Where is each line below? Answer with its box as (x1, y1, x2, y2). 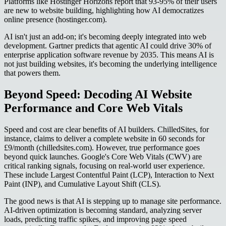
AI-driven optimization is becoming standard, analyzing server (4, 205, 202, 214)
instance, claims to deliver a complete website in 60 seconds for (4, 134, 205, 143)
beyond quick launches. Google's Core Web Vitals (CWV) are (4, 152, 202, 161)
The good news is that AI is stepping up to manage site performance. (4, 196, 221, 205)
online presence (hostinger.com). (4, 15, 107, 24)
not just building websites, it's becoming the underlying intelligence (4, 59, 217, 68)
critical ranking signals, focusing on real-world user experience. (4, 161, 205, 170)
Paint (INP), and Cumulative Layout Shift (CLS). (4, 179, 161, 188)
